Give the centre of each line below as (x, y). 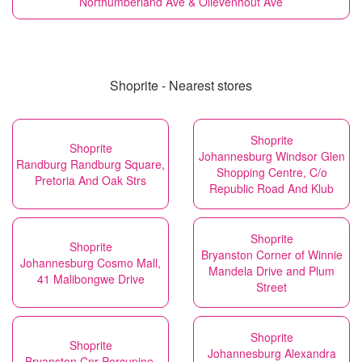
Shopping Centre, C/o (271, 172)
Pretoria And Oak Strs (90, 180)
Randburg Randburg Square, (90, 164)
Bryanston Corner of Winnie (271, 255)
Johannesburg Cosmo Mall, (90, 263)
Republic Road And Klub (271, 188)
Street (271, 287)
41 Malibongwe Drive (90, 279)
